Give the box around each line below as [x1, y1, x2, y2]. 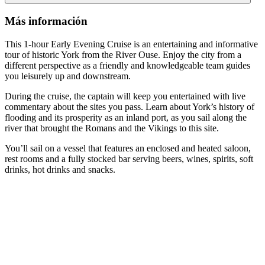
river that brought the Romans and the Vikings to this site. [5, 122, 219, 133]
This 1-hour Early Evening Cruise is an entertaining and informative [5, 38, 258, 49]
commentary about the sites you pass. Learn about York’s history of [5, 101, 254, 112]
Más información [5, 14, 88, 27]
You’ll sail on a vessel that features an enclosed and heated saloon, [5, 143, 251, 153]
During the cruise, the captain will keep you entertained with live [5, 91, 245, 101]
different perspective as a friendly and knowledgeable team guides [5, 60, 250, 70]
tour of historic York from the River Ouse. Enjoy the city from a [5, 49, 241, 60]
